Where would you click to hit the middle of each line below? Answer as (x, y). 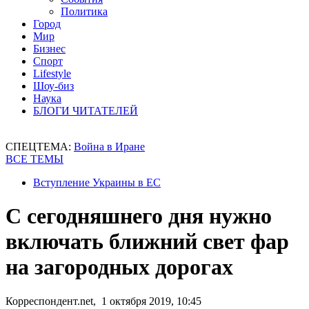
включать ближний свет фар (147, 242)
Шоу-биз (53, 86)
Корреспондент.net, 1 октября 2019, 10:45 (103, 301)
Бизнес (49, 49)
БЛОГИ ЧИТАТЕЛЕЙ (86, 111)
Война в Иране (109, 147)
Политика (84, 11)
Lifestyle (52, 73)
